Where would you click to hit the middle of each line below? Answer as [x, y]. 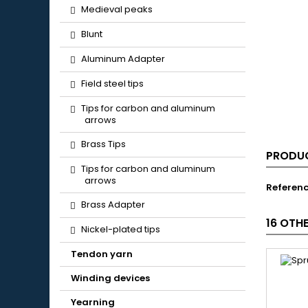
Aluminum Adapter [123, 59]
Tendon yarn [102, 254]
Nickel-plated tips [121, 229]
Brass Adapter [113, 205]
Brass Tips [103, 144]
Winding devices [110, 278]
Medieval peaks [117, 9]
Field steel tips [112, 84]
